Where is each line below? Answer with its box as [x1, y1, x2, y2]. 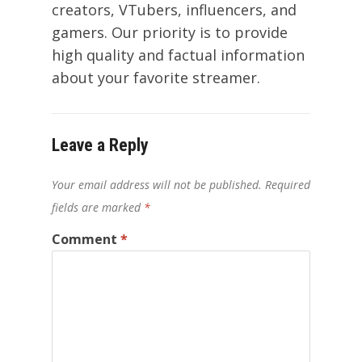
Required [265, 176, 310, 192]
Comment [52, 229, 120, 248]
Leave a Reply [52, 134, 149, 155]
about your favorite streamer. [52, 67, 260, 87]
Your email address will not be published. [52, 176, 262, 192]
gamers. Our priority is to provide [52, 22, 288, 42]
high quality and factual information [52, 44, 305, 65]
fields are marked [52, 199, 144, 215]
